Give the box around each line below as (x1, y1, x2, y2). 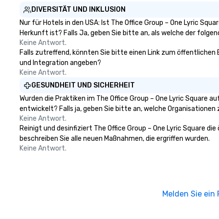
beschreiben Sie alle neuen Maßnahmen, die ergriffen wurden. (20, 134, 210, 143)
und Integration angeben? (20, 59, 101, 67)
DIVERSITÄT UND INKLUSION (31, 5, 126, 14)
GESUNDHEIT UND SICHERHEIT (31, 81, 135, 89)
